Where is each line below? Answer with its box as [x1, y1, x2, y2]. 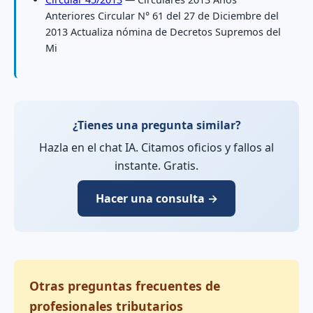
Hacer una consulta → [95, 191, 218, 207]
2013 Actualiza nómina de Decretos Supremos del [45, 24, 281, 38]
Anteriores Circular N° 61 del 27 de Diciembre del [45, 8, 279, 22]
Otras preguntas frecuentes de [29, 277, 221, 294]
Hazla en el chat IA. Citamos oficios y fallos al [39, 140, 274, 156]
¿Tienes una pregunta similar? [72, 117, 241, 133]
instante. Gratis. [115, 158, 198, 174]
